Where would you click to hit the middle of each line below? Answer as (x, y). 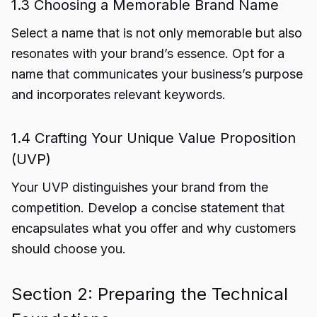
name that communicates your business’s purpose (157, 74)
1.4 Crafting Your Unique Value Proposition (154, 138)
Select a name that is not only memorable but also (157, 33)
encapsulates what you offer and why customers (154, 228)
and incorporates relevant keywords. (119, 94)
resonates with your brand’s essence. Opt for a (148, 53)
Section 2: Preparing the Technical (150, 294)
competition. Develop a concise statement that (148, 208)
